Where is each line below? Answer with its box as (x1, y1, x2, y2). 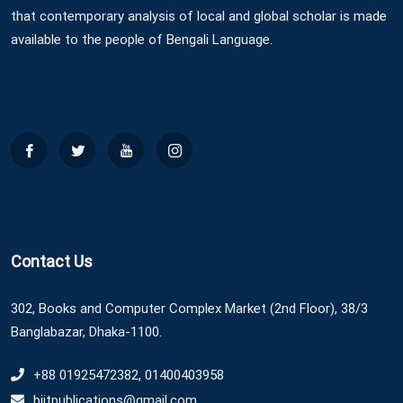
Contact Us (11, 251, 93, 271)
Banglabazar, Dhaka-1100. (11, 323, 162, 340)
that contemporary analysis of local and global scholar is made (11, 8, 387, 24)
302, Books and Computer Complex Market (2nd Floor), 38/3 (11, 300, 368, 317)
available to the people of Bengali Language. (11, 31, 273, 48)
